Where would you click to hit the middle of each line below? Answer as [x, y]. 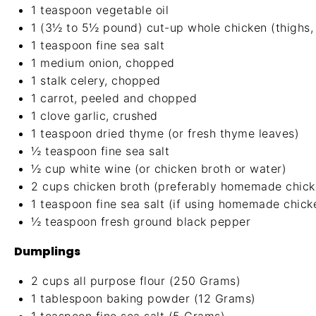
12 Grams [225, 298]
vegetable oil [130, 10]
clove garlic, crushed [97, 116]
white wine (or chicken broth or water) [176, 169]
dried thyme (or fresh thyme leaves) [195, 133]
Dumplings [47, 251]
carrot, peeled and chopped [116, 98]
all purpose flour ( [121, 281]
